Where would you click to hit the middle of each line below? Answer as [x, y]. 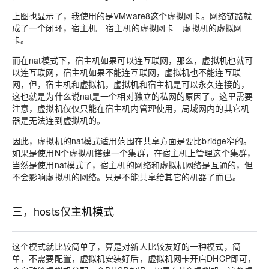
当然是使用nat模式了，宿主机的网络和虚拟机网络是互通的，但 [133, 164]
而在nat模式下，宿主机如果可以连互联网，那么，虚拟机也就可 [133, 60]
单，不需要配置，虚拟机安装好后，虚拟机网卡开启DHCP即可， [134, 258]
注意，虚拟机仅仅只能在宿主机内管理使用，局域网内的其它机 [131, 108]
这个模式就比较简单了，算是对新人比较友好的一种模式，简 [126, 246]
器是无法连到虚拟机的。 [59, 120]
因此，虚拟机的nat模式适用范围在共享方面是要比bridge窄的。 [132, 140]
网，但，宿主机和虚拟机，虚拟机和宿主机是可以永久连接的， [131, 84]
